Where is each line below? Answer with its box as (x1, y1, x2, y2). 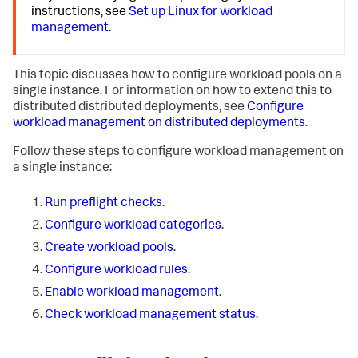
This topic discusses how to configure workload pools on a (13, 70, 342, 83)
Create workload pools (45, 242, 173, 256)
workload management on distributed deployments (13, 117, 305, 131)
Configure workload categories (45, 220, 221, 233)
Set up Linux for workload (129, 6, 273, 19)
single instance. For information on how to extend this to (13, 86, 332, 99)
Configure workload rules (45, 265, 188, 278)
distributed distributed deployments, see (13, 101, 247, 115)
